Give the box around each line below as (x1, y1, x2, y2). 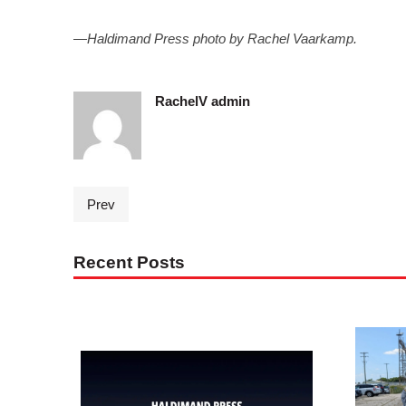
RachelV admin (154, 93, 250, 110)
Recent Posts (72, 253, 185, 273)
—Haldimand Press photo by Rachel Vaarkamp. (72, 31, 357, 47)
